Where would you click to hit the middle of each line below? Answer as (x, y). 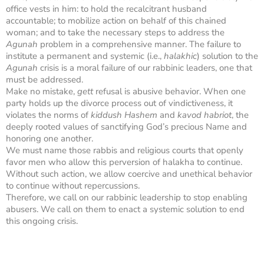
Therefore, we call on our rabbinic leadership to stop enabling (127, 197)
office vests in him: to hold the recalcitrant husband (106, 9)
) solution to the (227, 56)
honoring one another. (49, 138)
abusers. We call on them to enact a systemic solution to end (125, 209)
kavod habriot (204, 115)
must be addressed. (44, 79)
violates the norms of (48, 115)
